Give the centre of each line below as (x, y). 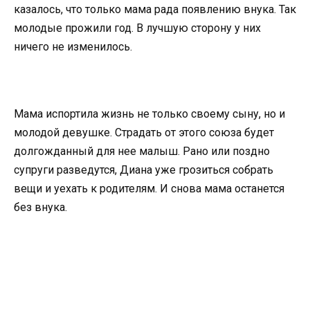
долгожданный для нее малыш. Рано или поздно (142, 151)
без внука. (42, 207)
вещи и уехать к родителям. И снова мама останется (149, 188)
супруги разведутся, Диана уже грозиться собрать (144, 170)
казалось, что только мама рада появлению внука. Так (155, 9)
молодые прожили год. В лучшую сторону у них (137, 28)
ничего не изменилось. (74, 46)
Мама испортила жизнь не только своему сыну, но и (149, 113)
